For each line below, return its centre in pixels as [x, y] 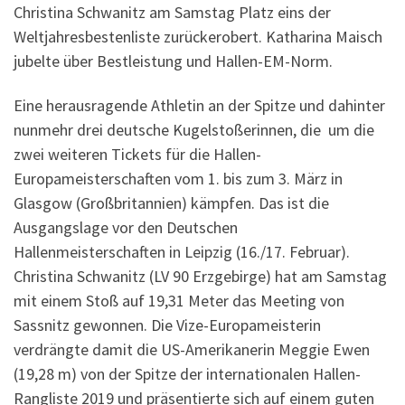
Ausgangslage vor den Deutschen [126, 228]
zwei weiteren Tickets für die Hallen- [137, 155]
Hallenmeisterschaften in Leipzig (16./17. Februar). [182, 252]
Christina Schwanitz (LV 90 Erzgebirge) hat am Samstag [200, 277]
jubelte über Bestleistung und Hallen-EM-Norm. [173, 61]
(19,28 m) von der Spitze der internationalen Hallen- [187, 374]
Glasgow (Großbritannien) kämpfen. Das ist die [171, 203]
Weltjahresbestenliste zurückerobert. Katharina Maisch [198, 36]
